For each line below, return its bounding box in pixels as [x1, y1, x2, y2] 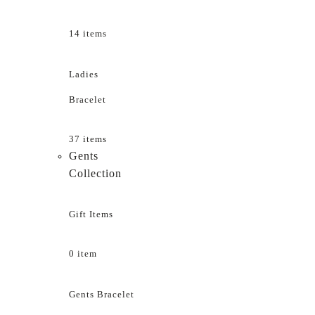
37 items [69, 133, 107, 144]
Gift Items [69, 209, 113, 220]
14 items [69, 28, 107, 39]
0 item [69, 248, 97, 259]
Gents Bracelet [69, 288, 134, 300]
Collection [69, 167, 122, 179]
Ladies [69, 69, 98, 80]
